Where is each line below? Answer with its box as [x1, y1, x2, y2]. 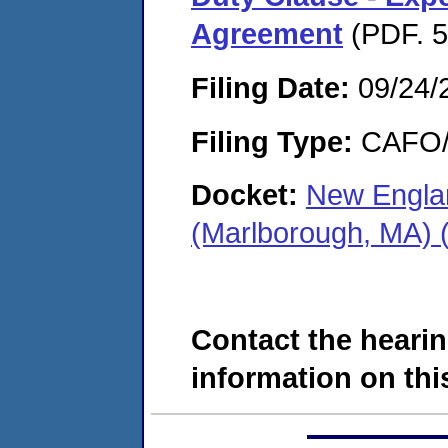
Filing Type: [191, 124, 353, 158]
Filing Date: [191, 70, 350, 104]
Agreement [191, 17, 343, 51]
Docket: [191, 178, 306, 212]
